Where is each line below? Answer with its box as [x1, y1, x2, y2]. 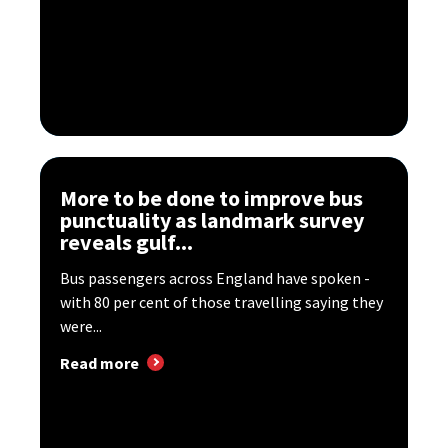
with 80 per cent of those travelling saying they [60, 291, 383, 312]
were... [60, 315, 102, 336]
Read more [60, 352, 139, 373]
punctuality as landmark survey [60, 205, 364, 234]
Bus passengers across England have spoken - [60, 267, 370, 288]
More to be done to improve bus [60, 183, 363, 212]
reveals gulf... [60, 227, 193, 256]
